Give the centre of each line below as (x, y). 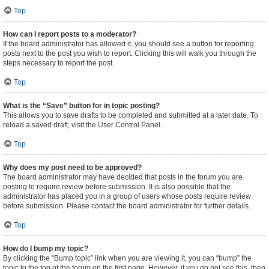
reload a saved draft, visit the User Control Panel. (83, 125)
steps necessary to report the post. (59, 63)
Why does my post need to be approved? (72, 168)
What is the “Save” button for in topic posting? (81, 106)
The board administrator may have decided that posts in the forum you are (123, 177)
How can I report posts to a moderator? (70, 34)
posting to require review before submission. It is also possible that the (117, 187)
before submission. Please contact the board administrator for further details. (127, 206)
